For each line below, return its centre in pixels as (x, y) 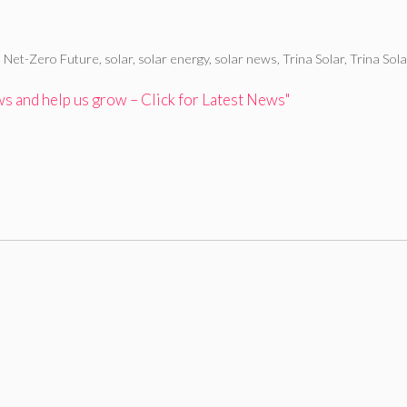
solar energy (174, 58)
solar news (246, 58)
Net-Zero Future (52, 58)
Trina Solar (314, 58)
